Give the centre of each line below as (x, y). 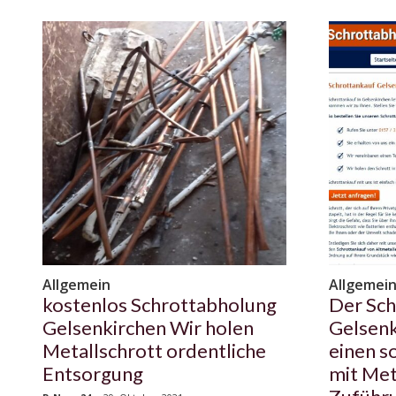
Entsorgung (93, 374)
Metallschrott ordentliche (154, 351)
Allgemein (76, 285)
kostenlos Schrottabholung (160, 305)
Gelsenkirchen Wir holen (148, 328)
